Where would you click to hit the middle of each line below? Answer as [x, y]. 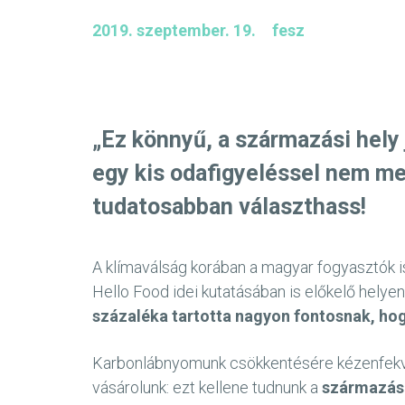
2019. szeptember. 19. [176, 31]
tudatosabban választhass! [229, 207]
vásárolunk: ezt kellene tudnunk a [207, 388]
